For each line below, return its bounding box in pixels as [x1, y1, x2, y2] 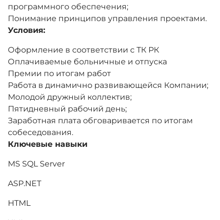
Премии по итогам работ [8, 69, 111, 78]
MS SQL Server [8, 159, 65, 168]
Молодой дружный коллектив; [8, 92, 132, 102]
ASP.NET [8, 179, 41, 188]
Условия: [8, 26, 45, 35]
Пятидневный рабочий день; [8, 104, 127, 113]
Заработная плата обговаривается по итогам [8, 116, 193, 125]
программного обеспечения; [8, 2, 128, 11]
